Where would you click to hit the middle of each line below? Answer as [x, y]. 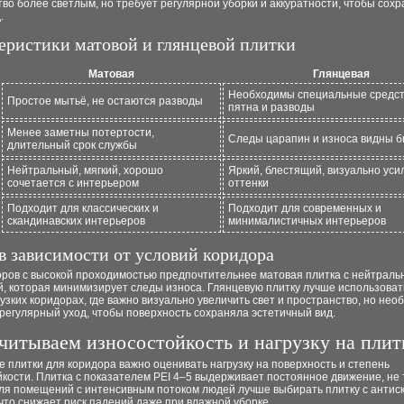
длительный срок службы [72, 145]
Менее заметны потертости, [81, 133]
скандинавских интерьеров [76, 221]
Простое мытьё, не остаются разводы [105, 101]
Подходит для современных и [305, 208]
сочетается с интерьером [73, 183]
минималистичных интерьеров [307, 221]
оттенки [248, 183]
